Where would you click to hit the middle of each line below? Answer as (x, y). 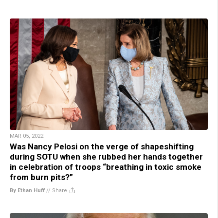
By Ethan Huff (27, 190)
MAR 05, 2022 (27, 136)
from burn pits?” (41, 177)
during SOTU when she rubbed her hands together (106, 156)
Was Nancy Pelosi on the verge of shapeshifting (102, 146)
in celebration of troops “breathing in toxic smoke (106, 167)
